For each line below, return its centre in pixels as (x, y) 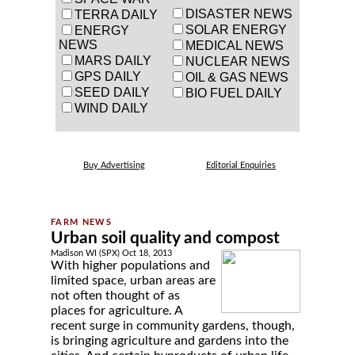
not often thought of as (115, 296)
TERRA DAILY (116, 15)
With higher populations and (130, 265)
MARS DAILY (113, 61)
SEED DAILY (112, 92)
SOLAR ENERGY (236, 30)
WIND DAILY (111, 108)
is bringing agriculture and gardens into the (170, 341)
